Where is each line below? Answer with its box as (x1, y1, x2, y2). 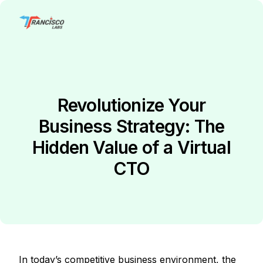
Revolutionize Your (57, 95, 206, 116)
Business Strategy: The (38, 116, 225, 137)
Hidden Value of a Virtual (32, 137, 231, 158)
